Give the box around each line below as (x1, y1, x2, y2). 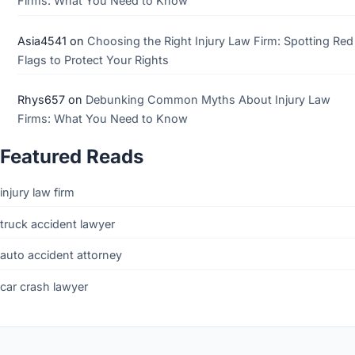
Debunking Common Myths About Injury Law (85, 93, 330, 107)
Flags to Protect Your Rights (17, 52, 169, 67)
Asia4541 (17, 33, 67, 48)
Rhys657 (17, 93, 65, 107)
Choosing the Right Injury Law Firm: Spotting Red (86, 33, 353, 48)
